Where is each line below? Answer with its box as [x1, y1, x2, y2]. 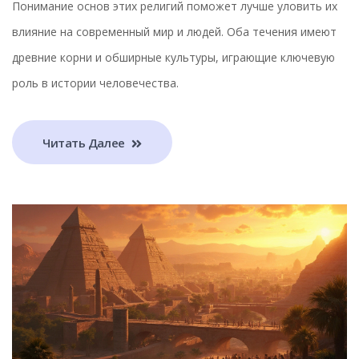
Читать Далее [42, 134, 128, 151]
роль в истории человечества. [12, 75, 179, 91]
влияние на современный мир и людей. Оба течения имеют [12, 24, 337, 40]
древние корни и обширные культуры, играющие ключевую [12, 50, 335, 66]
